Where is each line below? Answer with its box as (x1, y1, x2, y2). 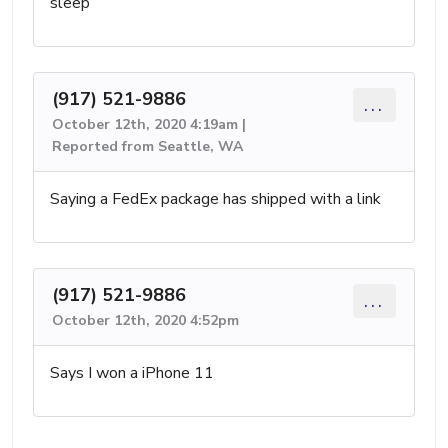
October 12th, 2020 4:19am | (52, 114, 246, 134)
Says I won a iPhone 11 (50, 361, 214, 384)
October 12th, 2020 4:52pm (52, 310, 239, 330)
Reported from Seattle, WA (52, 136, 243, 156)
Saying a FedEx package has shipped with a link (50, 187, 381, 210)
